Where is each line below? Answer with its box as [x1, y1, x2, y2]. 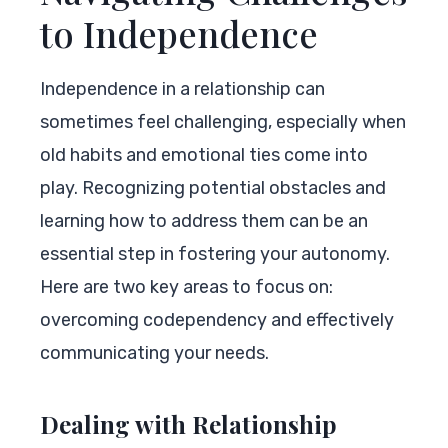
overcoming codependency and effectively [40, 308, 394, 331]
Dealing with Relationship [40, 407, 337, 440]
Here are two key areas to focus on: [40, 275, 333, 298]
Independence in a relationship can [40, 77, 325, 100]
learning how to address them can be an [40, 209, 368, 232]
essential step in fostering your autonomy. [40, 242, 390, 265]
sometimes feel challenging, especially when [40, 110, 406, 133]
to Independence [40, 8, 318, 57]
